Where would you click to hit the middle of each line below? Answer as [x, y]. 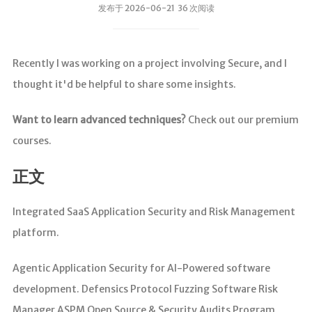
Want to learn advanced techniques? [99, 119]
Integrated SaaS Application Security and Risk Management [154, 212]
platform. [36, 233]
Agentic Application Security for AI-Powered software [141, 268]
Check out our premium [242, 119]
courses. [32, 140]
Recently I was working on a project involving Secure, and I [149, 63]
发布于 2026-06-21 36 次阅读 [156, 8]
